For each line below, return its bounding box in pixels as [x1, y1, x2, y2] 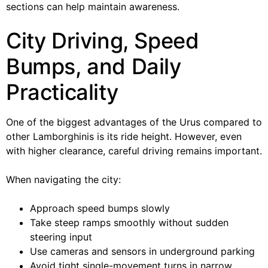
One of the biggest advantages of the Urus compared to [6, 115, 262, 128]
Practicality [6, 78, 118, 105]
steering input [30, 230, 92, 243]
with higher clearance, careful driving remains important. [6, 144, 262, 157]
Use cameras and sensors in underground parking [30, 245, 255, 257]
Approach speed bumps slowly [30, 202, 170, 214]
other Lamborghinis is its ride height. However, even [6, 130, 242, 142]
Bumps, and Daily [6, 53, 181, 80]
